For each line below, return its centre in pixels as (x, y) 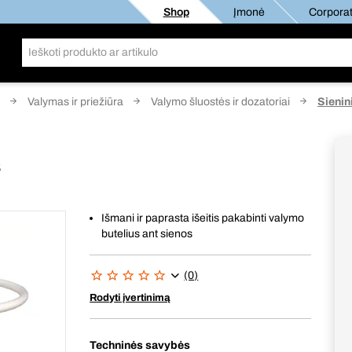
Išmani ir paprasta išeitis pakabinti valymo (203, 218)
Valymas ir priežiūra (75, 102)
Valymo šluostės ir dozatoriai (220, 102)
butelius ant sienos (147, 234)
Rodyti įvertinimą (130, 298)
